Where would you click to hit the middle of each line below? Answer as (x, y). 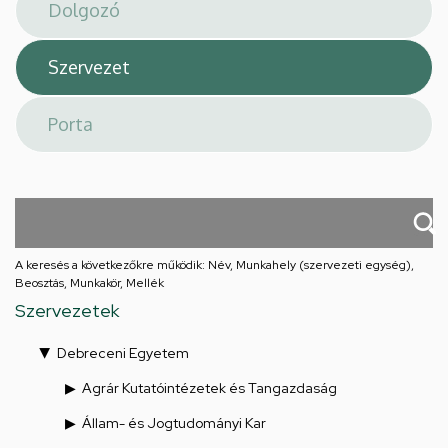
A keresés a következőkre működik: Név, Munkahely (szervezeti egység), (214, 265)
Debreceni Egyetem (123, 353)
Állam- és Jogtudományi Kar (174, 423)
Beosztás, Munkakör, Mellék (89, 283)
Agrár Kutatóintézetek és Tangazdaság (209, 388)
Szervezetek (67, 310)
